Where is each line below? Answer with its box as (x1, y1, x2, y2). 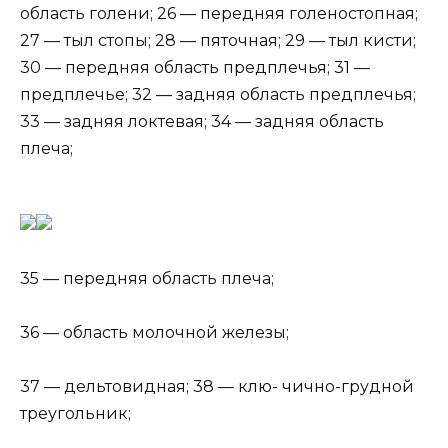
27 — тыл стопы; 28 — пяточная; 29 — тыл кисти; (20, 30, 416, 50)
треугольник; (20, 404, 131, 424)
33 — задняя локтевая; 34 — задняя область (20, 111, 384, 131)
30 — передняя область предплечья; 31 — (20, 57, 370, 77)
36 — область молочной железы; (20, 323, 289, 343)
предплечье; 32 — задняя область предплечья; (20, 84, 416, 104)
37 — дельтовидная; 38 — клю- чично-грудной (20, 377, 414, 397)
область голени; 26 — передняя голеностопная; (20, 3, 418, 23)
